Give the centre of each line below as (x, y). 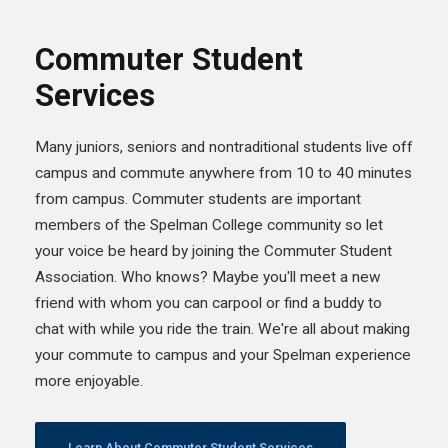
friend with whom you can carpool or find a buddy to (208, 302)
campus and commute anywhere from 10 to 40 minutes (223, 172)
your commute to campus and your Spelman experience (223, 354)
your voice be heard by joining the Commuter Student (213, 250)
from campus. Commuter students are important (198, 198)
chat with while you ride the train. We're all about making (222, 328)
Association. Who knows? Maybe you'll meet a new (208, 276)
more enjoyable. (89, 380)
